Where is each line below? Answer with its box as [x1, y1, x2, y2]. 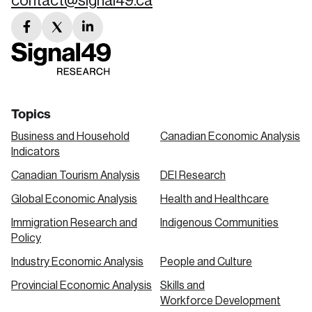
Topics [11, 105, 51, 122]
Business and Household [11, 130, 130, 142]
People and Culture [160, 256, 252, 267]
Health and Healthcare [160, 193, 269, 205]
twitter [56, 29, 94, 42]
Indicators [11, 146, 60, 157]
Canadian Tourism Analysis [11, 169, 140, 181]
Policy [11, 232, 41, 244]
